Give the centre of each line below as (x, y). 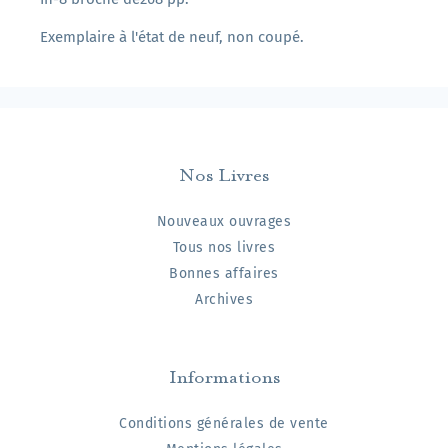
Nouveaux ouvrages (224, 222)
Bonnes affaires (224, 274)
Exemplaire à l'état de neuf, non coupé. (172, 37)
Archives (224, 300)
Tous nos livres (224, 248)
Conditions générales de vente (224, 424)
